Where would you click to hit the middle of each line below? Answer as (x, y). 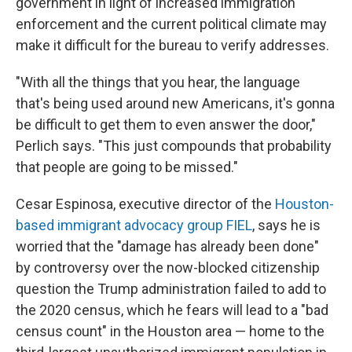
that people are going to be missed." (127, 167)
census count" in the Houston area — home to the (170, 331)
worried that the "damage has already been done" (167, 246)
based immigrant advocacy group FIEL (134, 225)
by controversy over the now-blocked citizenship (168, 267)
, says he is (286, 225)
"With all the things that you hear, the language (158, 82)
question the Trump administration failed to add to (171, 288)
